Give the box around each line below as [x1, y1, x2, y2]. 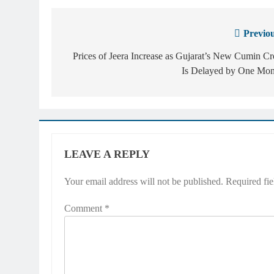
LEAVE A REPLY [64, 147, 150, 160]
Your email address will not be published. [64, 176, 223, 187]
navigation [63, 50, 129, 67]
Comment [64, 202, 105, 213]
